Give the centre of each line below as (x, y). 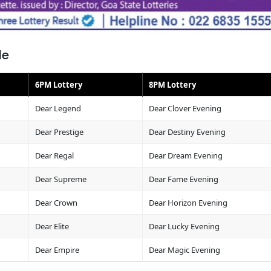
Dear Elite (52, 226)
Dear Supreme (60, 179)
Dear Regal (54, 155)
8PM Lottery (172, 84)
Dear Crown (56, 202)
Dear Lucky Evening (184, 226)
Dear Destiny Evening (187, 132)
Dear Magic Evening (184, 250)
